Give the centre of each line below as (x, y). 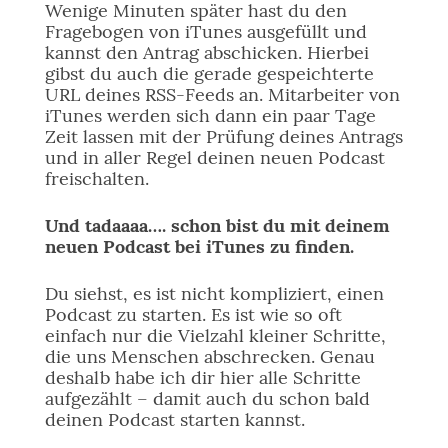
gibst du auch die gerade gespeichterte (209, 73)
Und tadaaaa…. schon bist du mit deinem (217, 225)
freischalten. (96, 178)
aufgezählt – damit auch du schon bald (207, 398)
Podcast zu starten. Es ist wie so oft (193, 314)
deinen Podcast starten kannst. (174, 419)
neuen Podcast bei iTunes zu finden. (199, 246)
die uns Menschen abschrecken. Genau (209, 356)
